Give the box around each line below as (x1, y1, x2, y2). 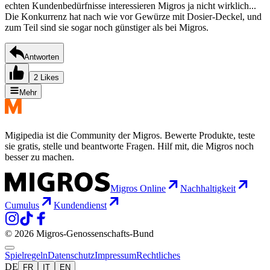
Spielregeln (5, 250, 48, 261)
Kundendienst (54, 200, 107, 211)
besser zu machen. (5, 152, 74, 163)
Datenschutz (48, 250, 95, 261)
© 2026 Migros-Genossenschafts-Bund (5, 228, 154, 239)
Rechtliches (136, 250, 180, 261)
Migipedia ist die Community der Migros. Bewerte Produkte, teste (5, 130, 255, 141)
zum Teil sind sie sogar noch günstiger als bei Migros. (5, 22, 209, 33)
